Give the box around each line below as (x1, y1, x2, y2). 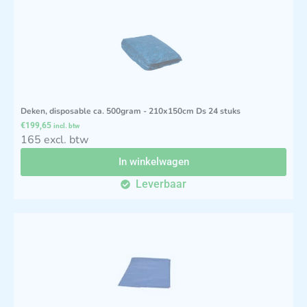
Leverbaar (136, 177, 187, 191)
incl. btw (53, 121, 79, 130)
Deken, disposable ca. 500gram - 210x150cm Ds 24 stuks (21, 105, 241, 116)
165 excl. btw (21, 132, 88, 147)
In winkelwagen (118, 155, 189, 168)
